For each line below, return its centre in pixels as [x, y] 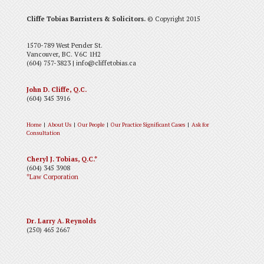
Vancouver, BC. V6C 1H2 [63, 54]
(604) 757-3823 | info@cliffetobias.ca [81, 63]
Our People [91, 124]
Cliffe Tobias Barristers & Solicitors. [86, 19]
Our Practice [126, 124]
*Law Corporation [52, 176]
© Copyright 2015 [173, 19]
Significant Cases [164, 124]
